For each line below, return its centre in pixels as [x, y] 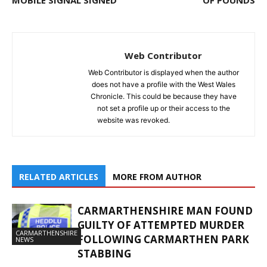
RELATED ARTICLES [59, 177]
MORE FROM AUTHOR [157, 177]
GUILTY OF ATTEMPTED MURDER [161, 225]
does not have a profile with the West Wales [163, 85]
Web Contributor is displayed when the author [163, 73]
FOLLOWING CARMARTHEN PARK [163, 240]
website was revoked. [133, 120]
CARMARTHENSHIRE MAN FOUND [165, 211]
